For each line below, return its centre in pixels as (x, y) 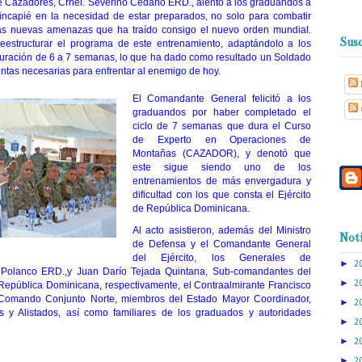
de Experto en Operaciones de (222, 139)
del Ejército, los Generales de (222, 257)
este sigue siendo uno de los (222, 167)
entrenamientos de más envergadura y (222, 181)
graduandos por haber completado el (222, 112)
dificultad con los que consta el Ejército (222, 194)
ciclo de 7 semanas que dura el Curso (222, 126)
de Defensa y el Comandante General (222, 244)
